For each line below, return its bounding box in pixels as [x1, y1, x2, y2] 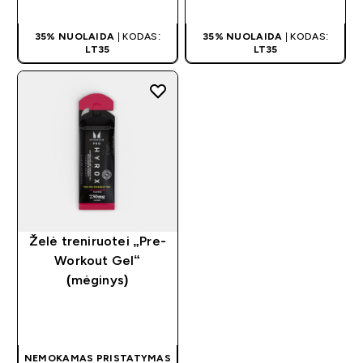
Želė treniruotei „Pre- [28, 233, 167, 248]
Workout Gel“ [54, 253, 141, 267]
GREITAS [82, 304, 131, 318]
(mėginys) [66, 272, 129, 287]
